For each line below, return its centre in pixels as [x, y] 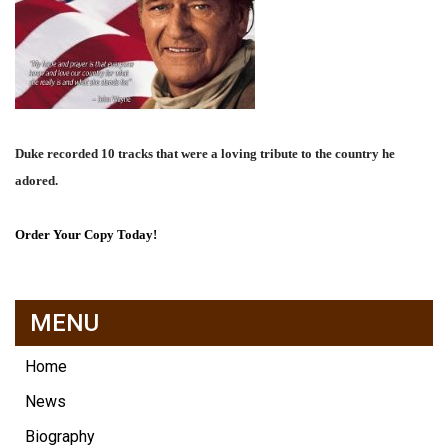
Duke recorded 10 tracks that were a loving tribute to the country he [205, 153]
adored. [36, 180]
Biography [60, 436]
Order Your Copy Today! [86, 234]
